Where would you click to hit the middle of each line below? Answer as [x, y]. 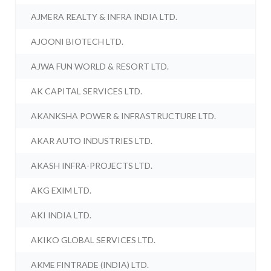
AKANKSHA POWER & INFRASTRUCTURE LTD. [124, 116]
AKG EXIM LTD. [61, 191]
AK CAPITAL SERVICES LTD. [87, 91]
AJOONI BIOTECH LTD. [77, 42]
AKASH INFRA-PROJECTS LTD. [92, 166]
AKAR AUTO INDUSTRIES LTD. [92, 141]
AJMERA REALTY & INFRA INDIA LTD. [104, 17]
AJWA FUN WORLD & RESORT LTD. [100, 67]
